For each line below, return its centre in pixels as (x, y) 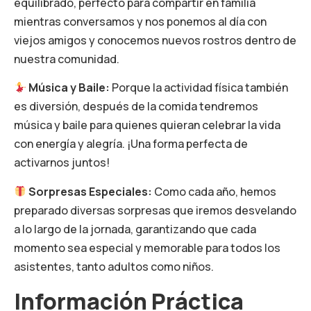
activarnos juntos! (62, 163)
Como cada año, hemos (215, 191)
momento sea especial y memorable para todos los (147, 247)
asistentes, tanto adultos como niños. (114, 266)
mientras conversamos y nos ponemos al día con (140, 21)
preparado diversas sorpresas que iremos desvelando (155, 210)
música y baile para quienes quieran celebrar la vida (147, 125)
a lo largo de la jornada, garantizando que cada (135, 229)
